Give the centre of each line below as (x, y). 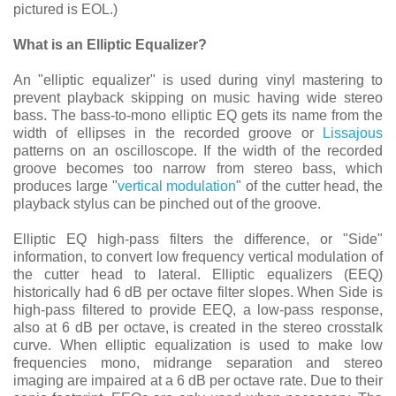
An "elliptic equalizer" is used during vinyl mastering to (198, 80)
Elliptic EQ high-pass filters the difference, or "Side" (198, 239)
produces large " (65, 186)
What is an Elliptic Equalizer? (110, 45)
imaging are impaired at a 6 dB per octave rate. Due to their (198, 381)
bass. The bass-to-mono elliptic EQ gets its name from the (198, 115)
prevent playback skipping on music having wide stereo (198, 98)
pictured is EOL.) (65, 9)
